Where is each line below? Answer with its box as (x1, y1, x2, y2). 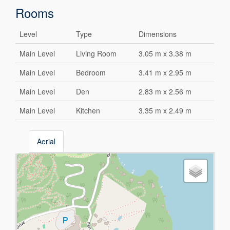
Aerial (37, 136, 56, 147)
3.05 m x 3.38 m (139, 48, 192, 59)
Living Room (76, 48, 117, 59)
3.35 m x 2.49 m (139, 105, 192, 116)
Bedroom (76, 67, 106, 78)
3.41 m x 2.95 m (139, 67, 192, 78)
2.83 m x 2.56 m (139, 86, 192, 97)
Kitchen (76, 105, 101, 116)
